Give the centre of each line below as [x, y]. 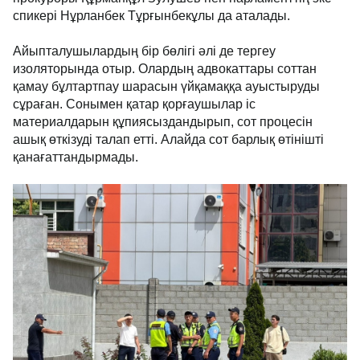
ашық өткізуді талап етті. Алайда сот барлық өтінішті [168, 140]
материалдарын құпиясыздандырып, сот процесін [163, 122]
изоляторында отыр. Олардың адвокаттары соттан [165, 69]
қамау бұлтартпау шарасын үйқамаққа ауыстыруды [166, 87]
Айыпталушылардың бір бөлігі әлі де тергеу [144, 51]
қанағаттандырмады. [76, 157]
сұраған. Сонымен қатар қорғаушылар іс [134, 104]
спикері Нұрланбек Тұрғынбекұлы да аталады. [151, 16]
